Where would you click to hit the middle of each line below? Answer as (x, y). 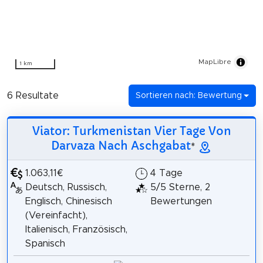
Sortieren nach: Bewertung (188, 95)
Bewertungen (181, 201)
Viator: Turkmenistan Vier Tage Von (131, 131)
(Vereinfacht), (56, 215)
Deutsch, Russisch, (66, 187)
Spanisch (45, 243)
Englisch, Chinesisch (68, 201)
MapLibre (215, 61)
